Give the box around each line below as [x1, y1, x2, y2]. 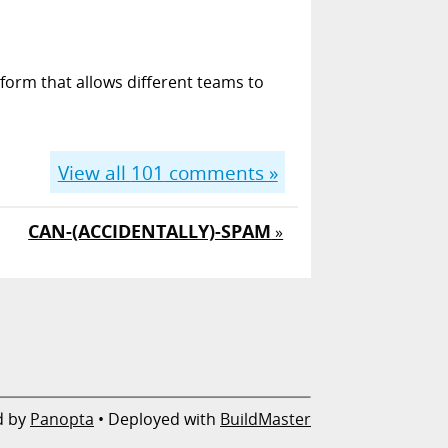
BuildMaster [220, 408, 311, 431]
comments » [163, 158, 278, 186]
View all [57, 158, 131, 186]
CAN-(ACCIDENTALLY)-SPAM [28, 219, 272, 244]
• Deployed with [94, 408, 220, 431]
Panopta [30, 408, 94, 431]
